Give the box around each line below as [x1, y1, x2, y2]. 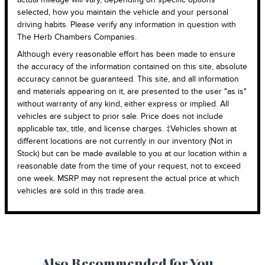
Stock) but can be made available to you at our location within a [17, 148, 247, 159]
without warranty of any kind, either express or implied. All [17, 98, 229, 109]
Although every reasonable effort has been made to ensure [17, 49, 235, 59]
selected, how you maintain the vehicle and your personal [17, 7, 228, 17]
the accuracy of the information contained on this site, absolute [17, 61, 247, 72]
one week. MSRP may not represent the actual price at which [17, 173, 240, 183]
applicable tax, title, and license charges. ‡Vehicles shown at [17, 123, 237, 134]
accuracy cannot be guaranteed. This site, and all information [17, 73, 239, 84]
